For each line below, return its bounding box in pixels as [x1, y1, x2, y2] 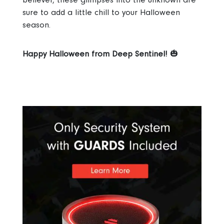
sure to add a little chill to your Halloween [22, 7, 180, 17]
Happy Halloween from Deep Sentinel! [22, 49, 167, 59]
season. [22, 20, 50, 30]
